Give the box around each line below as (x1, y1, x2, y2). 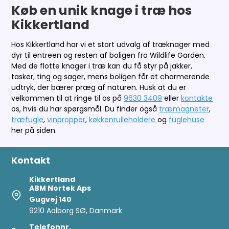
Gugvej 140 (29, 194, 72, 204)
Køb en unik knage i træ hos (11, 1, 192, 19)
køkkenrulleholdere (89, 114, 158, 125)
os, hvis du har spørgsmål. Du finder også (11, 103, 159, 114)
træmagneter (159, 103, 210, 114)
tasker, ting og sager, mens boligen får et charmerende (11, 71, 210, 82)
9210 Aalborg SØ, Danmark (29, 205, 123, 216)
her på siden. (11, 125, 57, 135)
